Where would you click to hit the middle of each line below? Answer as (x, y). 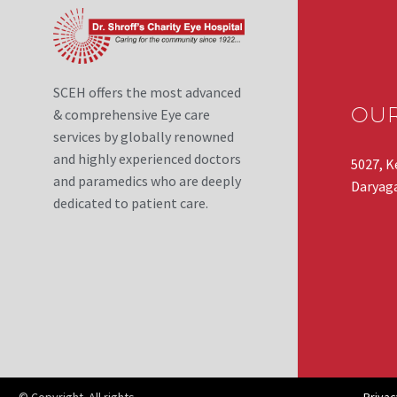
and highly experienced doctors (147, 159)
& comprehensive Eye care (132, 115)
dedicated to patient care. (131, 203)
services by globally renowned (144, 137)
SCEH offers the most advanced (147, 93)
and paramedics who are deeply (147, 181)
